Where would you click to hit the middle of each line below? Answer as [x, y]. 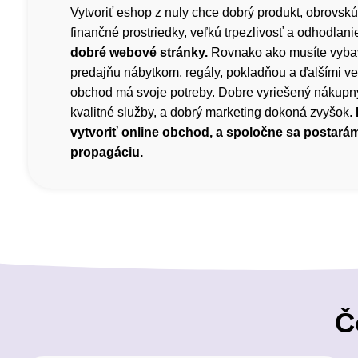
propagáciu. [107, 153]
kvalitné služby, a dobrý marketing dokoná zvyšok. [213, 113]
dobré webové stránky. [139, 53]
